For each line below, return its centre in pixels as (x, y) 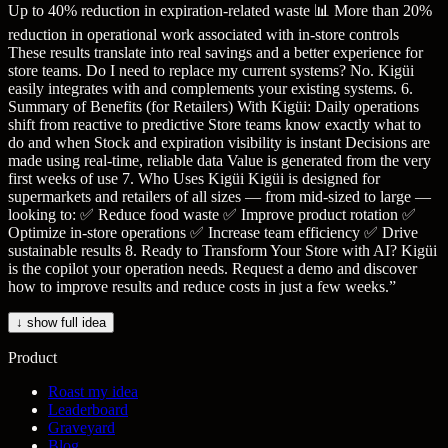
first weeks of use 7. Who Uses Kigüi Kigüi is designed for (194, 178)
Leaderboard (88, 409)
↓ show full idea (61, 322)
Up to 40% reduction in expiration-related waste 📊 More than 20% (220, 10)
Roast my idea (93, 391)
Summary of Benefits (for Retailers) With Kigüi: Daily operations (213, 106)
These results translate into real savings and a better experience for (215, 52)
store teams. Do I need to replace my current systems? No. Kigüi (211, 70)
